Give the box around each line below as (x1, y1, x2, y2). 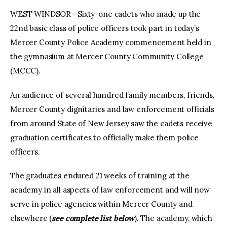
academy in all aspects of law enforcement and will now (10, 185, 210, 195)
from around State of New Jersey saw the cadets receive (10, 118, 212, 128)
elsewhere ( (10, 213, 52, 223)
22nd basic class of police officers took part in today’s (10, 23, 199, 33)
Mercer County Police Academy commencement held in (10, 37, 211, 48)
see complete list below (52, 213, 134, 223)
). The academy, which (134, 213, 212, 223)
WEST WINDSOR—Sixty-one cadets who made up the (10, 9, 201, 19)
